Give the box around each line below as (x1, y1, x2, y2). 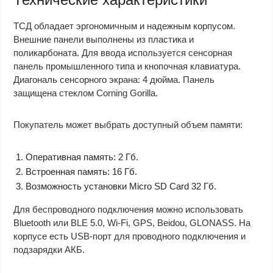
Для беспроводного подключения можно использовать (13, 204, 243, 214)
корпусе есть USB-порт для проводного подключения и (13, 231, 246, 241)
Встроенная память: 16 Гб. (26, 166, 137, 177)
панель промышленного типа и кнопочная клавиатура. (13, 61, 241, 71)
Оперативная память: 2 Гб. (26, 152, 138, 162)
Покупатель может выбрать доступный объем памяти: (13, 119, 243, 130)
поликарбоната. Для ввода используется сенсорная (13, 48, 232, 58)
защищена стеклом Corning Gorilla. (13, 88, 158, 98)
